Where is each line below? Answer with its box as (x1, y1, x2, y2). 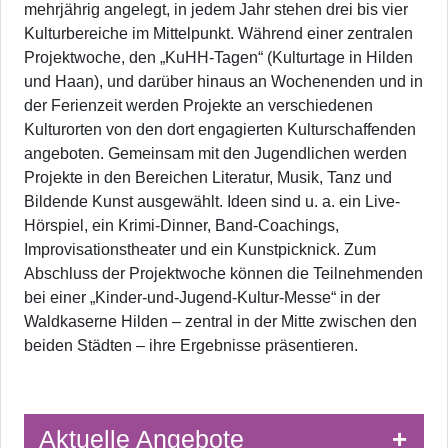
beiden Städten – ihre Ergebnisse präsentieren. (24, 337, 358, 355)
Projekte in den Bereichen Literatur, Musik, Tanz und (24, 169, 392, 187)
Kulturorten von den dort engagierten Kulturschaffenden (24, 121, 416, 139)
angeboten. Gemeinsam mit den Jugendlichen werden (24, 145, 407, 163)
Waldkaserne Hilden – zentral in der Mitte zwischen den (24, 313, 417, 331)
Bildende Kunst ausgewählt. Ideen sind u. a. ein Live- (24, 193, 400, 211)
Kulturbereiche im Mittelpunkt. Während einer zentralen (24, 25, 413, 43)
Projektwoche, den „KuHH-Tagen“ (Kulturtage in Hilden (24, 49, 413, 67)
